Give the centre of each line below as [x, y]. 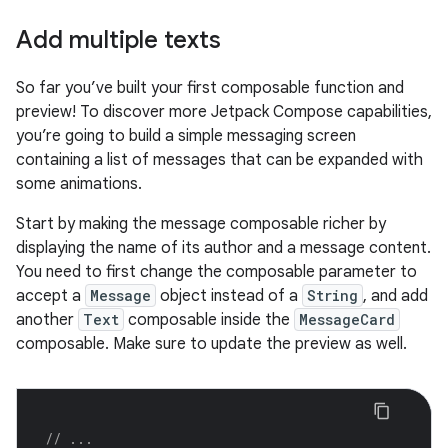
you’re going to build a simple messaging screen [186, 136]
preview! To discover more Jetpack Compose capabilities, [224, 112]
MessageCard [347, 320]
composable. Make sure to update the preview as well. [211, 344]
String [332, 296]
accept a [50, 296]
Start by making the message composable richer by [201, 224]
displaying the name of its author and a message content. [223, 248]
